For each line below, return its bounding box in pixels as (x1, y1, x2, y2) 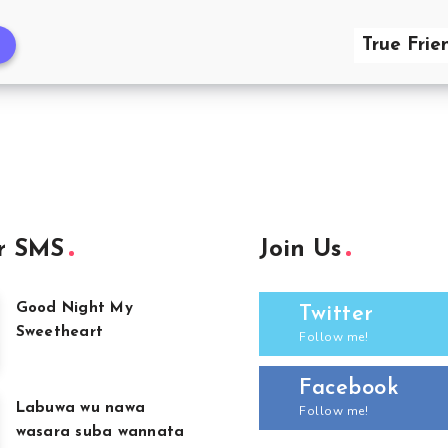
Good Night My (15, 301, 133, 317)
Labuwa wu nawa (15, 401, 145, 417)
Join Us (259, 238, 341, 263)
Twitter (299, 303, 374, 327)
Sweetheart (15, 325, 103, 341)
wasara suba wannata (15, 425, 185, 441)
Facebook (299, 377, 399, 401)
